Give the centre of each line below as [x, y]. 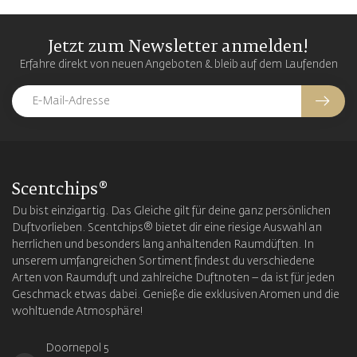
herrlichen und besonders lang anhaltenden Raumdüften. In [163, 245]
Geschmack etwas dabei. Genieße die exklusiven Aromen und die [176, 295]
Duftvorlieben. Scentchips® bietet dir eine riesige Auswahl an [167, 228]
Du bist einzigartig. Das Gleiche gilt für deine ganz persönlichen [171, 212]
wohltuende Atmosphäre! [78, 312]
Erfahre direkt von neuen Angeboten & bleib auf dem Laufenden [178, 65]
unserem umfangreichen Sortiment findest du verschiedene [163, 262]
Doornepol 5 [77, 349]
